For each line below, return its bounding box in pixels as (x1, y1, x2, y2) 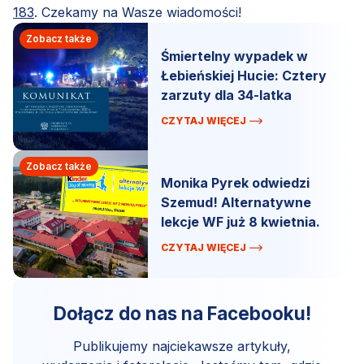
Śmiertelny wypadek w (161, 47, 309, 64)
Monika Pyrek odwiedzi (161, 175, 310, 192)
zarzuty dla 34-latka (161, 86, 292, 103)
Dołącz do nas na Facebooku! (53, 301, 311, 324)
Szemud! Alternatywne (161, 194, 312, 211)
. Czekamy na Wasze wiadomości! (34, 4, 241, 21)
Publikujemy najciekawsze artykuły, (73, 337, 291, 354)
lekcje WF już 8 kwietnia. (161, 214, 321, 231)
